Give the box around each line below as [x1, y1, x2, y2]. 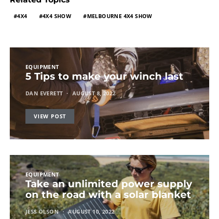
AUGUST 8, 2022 [72, 89, 116, 97]
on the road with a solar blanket [25, 188, 191, 200]
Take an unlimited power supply [25, 177, 192, 190]
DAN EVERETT [25, 89, 63, 97]
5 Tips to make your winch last [25, 70, 183, 82]
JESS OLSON [25, 207, 59, 215]
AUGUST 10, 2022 [68, 207, 115, 215]
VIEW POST [34, 112, 66, 120]
